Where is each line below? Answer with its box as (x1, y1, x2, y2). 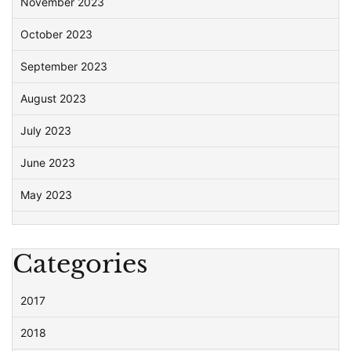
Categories (13, 248, 148, 280)
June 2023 (20, 156, 75, 169)
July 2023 (20, 124, 71, 137)
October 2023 (20, 27, 92, 41)
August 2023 (20, 92, 86, 105)
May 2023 (20, 188, 72, 201)
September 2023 (20, 60, 107, 73)
